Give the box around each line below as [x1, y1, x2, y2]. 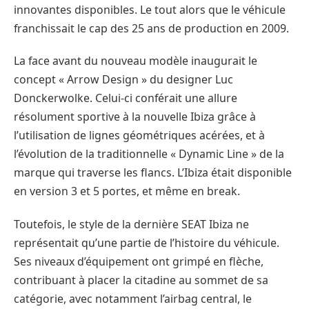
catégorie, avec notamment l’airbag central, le [14, 290, 252, 306]
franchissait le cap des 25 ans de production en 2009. [14, 20, 289, 36]
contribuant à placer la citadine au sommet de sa [14, 272, 268, 288]
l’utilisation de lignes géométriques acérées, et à [14, 128, 265, 143]
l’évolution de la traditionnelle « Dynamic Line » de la [14, 146, 284, 162]
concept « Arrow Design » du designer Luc [14, 72, 233, 88]
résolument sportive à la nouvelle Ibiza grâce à [14, 109, 256, 125]
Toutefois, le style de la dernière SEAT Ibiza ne [14, 216, 249, 232]
